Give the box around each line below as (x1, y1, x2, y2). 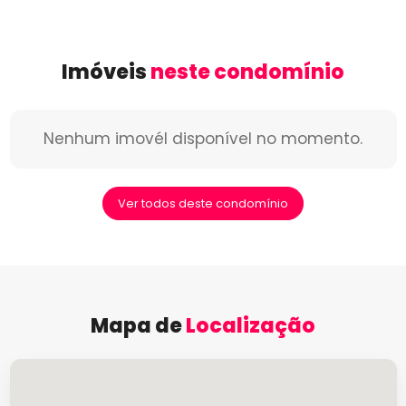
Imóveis (62, 58, 150, 87)
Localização (186, 312, 315, 341)
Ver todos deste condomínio (118, 195, 288, 213)
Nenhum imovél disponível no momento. (43, 128, 362, 150)
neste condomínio (150, 58, 344, 87)
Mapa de (91, 312, 186, 341)
